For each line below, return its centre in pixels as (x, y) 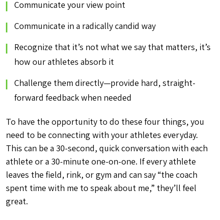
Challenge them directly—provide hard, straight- (105, 83)
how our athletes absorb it (64, 62)
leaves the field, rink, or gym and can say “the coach (102, 175)
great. (18, 201)
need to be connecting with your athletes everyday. (102, 135)
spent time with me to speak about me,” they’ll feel (101, 188)
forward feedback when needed (73, 97)
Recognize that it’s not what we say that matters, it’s (112, 47)
